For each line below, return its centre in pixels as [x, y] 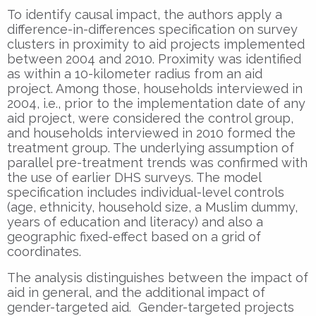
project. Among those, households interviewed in [155, 88]
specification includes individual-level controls [146, 192]
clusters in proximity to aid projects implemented [156, 44]
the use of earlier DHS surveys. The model [134, 177]
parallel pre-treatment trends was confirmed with [157, 162]
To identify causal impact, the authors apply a [145, 14]
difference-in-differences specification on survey [152, 29]
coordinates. [44, 251]
